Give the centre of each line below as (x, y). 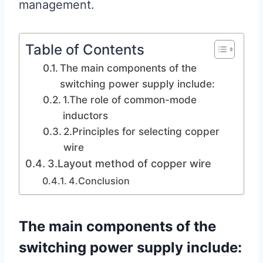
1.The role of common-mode (130, 100)
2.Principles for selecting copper (142, 131)
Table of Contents (85, 49)
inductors (86, 115)
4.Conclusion (99, 181)
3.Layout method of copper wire (129, 163)
